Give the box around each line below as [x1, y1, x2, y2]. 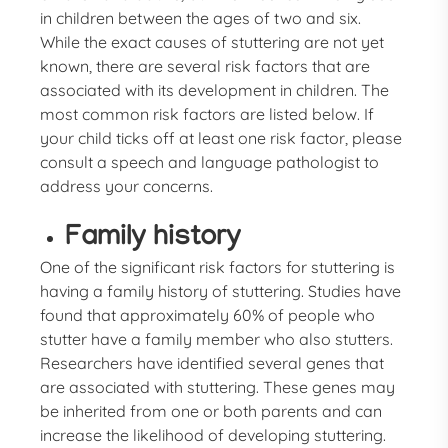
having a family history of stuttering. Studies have [40, 281, 402, 301]
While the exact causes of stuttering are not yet [40, 32, 385, 52]
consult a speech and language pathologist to [40, 152, 380, 172]
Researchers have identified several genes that [40, 353, 385, 373]
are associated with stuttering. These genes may [40, 377, 396, 397]
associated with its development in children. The [40, 80, 390, 100]
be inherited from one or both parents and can [40, 401, 383, 421]
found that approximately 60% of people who [40, 305, 376, 325]
